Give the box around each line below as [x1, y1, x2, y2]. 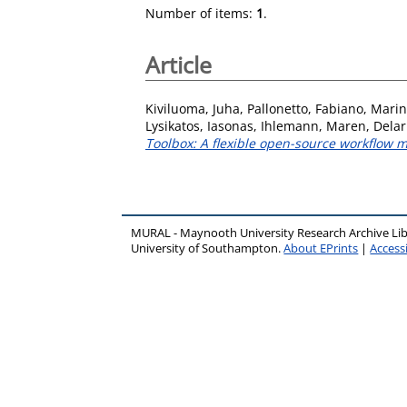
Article [145, 49, 212, 80]
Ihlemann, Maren [261, 116, 366, 134]
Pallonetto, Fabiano [247, 99, 363, 117]
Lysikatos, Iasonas [145, 116, 253, 134]
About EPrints [283, 240, 359, 256]
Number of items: [145, 5, 256, 22]
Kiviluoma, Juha [145, 99, 240, 117]
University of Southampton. [131, 240, 284, 256]
